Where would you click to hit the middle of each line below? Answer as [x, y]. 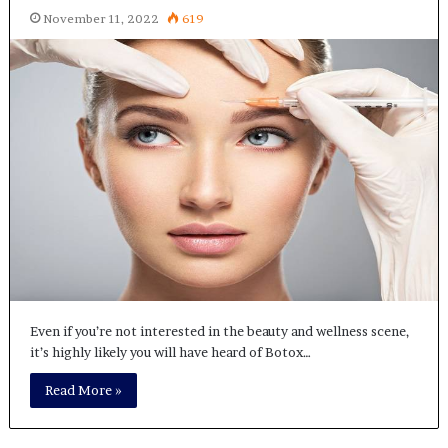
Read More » [83, 389]
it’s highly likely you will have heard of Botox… [170, 351]
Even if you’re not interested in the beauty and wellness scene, [219, 330]
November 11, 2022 [100, 19]
